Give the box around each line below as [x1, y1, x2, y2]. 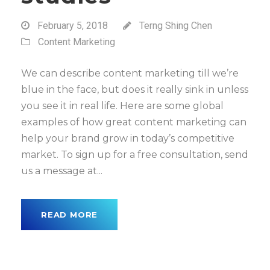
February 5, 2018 [37, 20, 108, 31]
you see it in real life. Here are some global [21, 100, 224, 111]
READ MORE [41, 210, 98, 219]
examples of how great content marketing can [21, 116, 246, 128]
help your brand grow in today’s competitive [21, 133, 234, 144]
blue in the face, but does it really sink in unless [21, 84, 248, 95]
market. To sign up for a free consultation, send [21, 149, 248, 160]
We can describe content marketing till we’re [21, 67, 239, 79]
